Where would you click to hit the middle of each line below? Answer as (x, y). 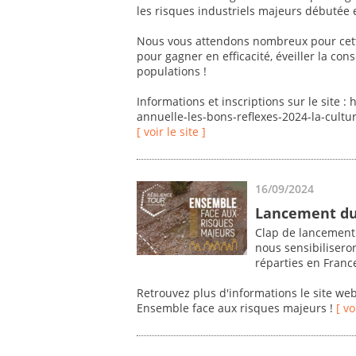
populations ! (172, 72)
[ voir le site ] (171, 132)
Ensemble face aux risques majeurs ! (236, 308)
